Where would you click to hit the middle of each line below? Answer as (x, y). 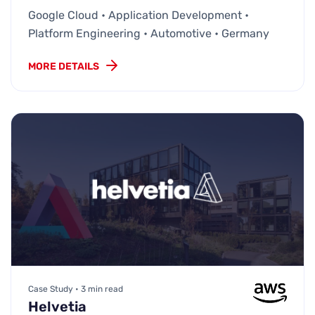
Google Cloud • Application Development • (139, 15)
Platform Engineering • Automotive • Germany (149, 33)
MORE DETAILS (64, 66)
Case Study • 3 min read (76, 289)
